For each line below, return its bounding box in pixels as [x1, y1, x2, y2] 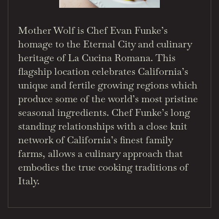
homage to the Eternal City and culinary [18, 38, 192, 51]
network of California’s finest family [18, 133, 173, 147]
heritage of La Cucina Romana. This [18, 51, 175, 65]
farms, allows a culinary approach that [18, 147, 183, 160]
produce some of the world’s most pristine [18, 92, 198, 106]
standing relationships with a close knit [18, 120, 187, 133]
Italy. [18, 175, 40, 188]
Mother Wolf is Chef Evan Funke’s [18, 24, 168, 37]
